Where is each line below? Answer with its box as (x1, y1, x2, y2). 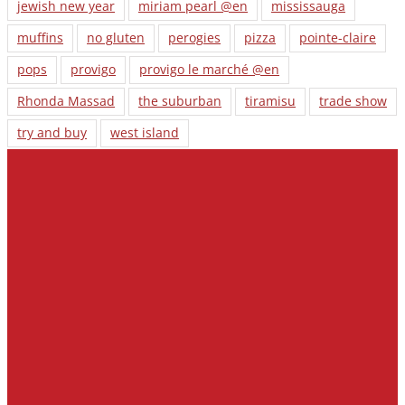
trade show (319, 93, 387, 110)
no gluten (87, 30, 145, 47)
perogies (168, 30, 221, 47)
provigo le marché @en (139, 61, 279, 79)
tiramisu (245, 93, 296, 110)
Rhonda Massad (17, 93, 115, 110)
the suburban (138, 93, 221, 110)
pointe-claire (299, 30, 376, 47)
